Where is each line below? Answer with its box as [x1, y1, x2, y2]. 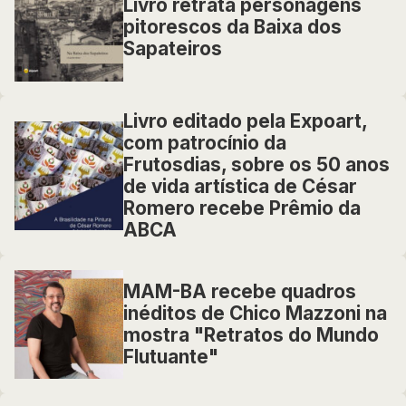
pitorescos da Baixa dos [123, 15, 342, 38]
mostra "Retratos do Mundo [123, 324, 379, 346]
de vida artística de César [123, 175, 357, 198]
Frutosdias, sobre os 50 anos [123, 153, 390, 176]
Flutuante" [123, 345, 218, 368]
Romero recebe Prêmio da [123, 197, 361, 219]
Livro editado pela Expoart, [123, 110, 367, 132]
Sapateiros [123, 37, 222, 60]
